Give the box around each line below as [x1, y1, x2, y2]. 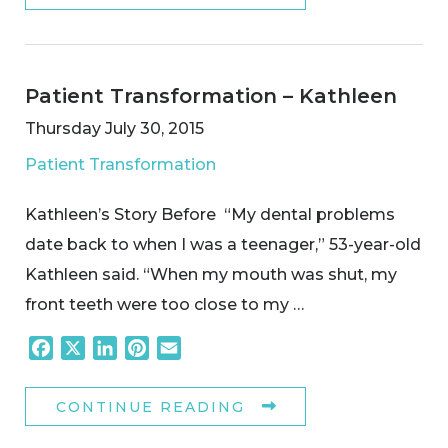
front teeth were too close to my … [25, 295, 304, 315]
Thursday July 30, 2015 [25, 119, 204, 139]
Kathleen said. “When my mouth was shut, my [25, 265, 397, 285]
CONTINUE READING [56, 397, 245, 416]
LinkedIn [117, 337, 187, 357]
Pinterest [149, 337, 224, 357]
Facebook [53, 337, 135, 357]
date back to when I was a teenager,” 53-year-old [25, 235, 421, 255]
